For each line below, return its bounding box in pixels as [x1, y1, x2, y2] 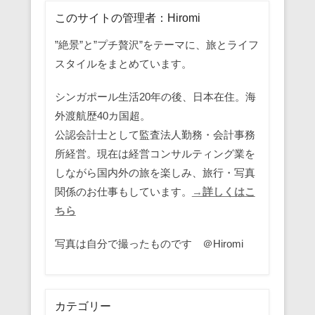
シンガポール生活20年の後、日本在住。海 [54, 90, 256, 103]
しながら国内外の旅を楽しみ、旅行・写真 [54, 166, 255, 179]
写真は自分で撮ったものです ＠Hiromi [54, 237, 243, 250]
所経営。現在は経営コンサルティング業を [54, 147, 255, 160]
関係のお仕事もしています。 [54, 185, 192, 198]
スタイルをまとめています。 [54, 57, 192, 70]
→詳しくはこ [191, 185, 255, 198]
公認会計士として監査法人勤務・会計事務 [54, 128, 255, 141]
